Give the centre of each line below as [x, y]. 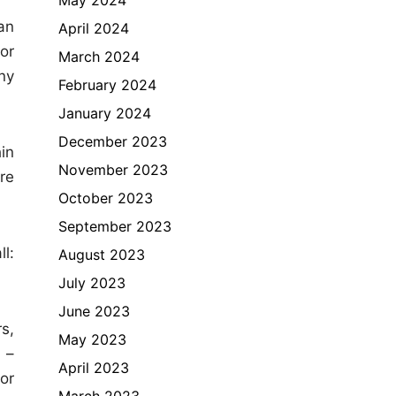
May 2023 [92, 339]
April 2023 [94, 367]
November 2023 [113, 169]
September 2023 [115, 226]
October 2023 [106, 198]
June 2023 [94, 311]
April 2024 [94, 28]
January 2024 [105, 113]
